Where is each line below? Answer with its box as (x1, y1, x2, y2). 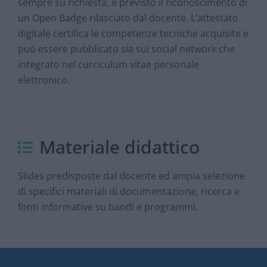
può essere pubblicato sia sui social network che (18, 42, 235, 55)
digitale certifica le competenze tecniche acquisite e (18, 26, 249, 40)
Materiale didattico (39, 135, 200, 160)
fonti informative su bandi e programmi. (18, 200, 198, 214)
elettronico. (18, 73, 70, 86)
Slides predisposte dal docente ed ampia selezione (18, 169, 245, 183)
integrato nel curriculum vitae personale (18, 57, 199, 71)
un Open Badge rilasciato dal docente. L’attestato (18, 11, 238, 24)
